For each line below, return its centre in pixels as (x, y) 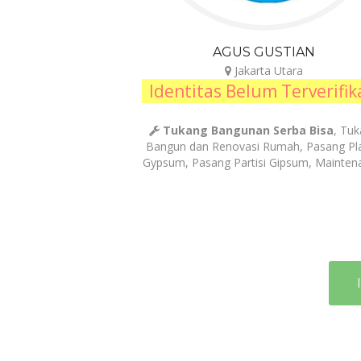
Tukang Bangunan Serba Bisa (249, 131)
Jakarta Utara (268, 71)
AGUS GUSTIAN (264, 52)
